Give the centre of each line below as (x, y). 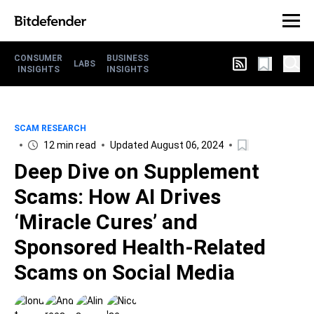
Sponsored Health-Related (140, 247)
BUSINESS (128, 58)
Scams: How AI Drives (117, 197)
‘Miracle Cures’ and (106, 222)
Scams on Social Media (124, 272)
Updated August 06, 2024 (167, 145)
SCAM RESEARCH (50, 128)
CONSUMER (38, 58)
